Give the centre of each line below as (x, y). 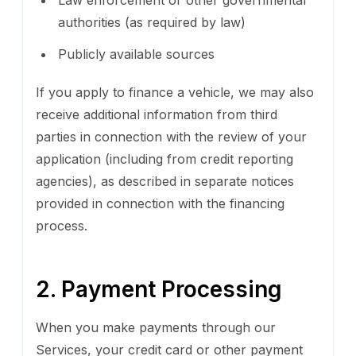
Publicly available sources (136, 54)
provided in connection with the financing (160, 203)
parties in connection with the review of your (171, 136)
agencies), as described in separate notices (165, 181)
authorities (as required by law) (152, 22)
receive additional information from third (157, 114)
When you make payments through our (156, 327)
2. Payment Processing (159, 289)
